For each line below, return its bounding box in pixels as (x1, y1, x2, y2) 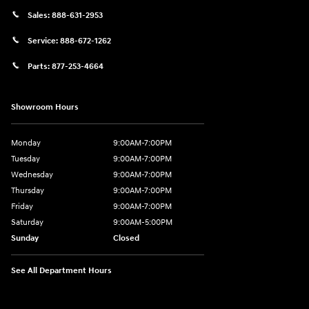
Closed (113, 233, 139, 244)
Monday (11, 138, 41, 149)
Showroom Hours (11, 102, 79, 113)
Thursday (11, 186, 44, 197)
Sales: (28, 10, 52, 21)
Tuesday (11, 154, 40, 165)
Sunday (11, 233, 39, 244)
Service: (28, 35, 60, 46)
